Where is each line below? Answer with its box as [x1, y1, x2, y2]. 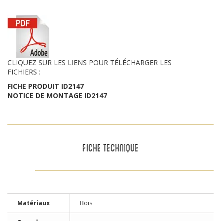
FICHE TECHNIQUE [82, 141, 139, 153]
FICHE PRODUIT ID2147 [7, 81, 84, 91]
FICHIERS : [7, 67, 40, 76]
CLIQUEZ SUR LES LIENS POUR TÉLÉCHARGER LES [7, 58, 172, 67]
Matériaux [17, 199, 50, 207]
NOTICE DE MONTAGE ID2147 [7, 91, 107, 100]
